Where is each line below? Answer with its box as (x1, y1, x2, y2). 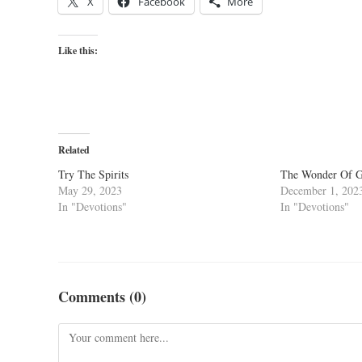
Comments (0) (58, 286, 146, 307)
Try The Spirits (58, 166, 128, 182)
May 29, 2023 (58, 183, 122, 198)
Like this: (58, 44, 98, 57)
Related (58, 143, 90, 157)
